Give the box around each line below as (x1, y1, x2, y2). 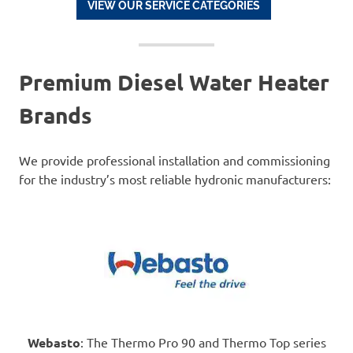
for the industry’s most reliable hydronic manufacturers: (19, 171, 331, 188)
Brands (19, 101, 92, 129)
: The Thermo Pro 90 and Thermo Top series (80, 334, 326, 351)
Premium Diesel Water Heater (19, 68, 329, 96)
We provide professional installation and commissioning (19, 152, 330, 169)
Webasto (27, 334, 80, 351)
